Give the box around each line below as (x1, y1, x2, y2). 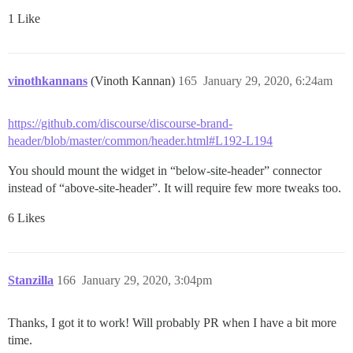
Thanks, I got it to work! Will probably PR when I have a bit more (8, 315, 336, 329)
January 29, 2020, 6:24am (203, 73, 333, 87)
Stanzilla (8, 273, 54, 287)
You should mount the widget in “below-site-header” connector (8, 163, 321, 177)
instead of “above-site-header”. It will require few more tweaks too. (8, 180, 341, 195)
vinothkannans (8, 73, 87, 87)
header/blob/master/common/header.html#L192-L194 (8, 133, 273, 147)
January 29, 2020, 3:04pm (82, 273, 212, 287)
